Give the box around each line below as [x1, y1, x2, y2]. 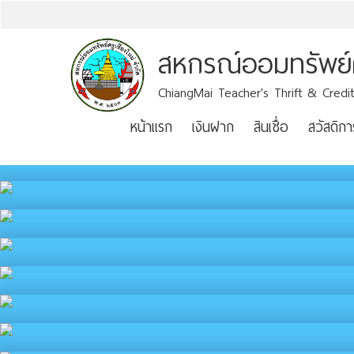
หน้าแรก [130, 114, 172, 140]
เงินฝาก [192, 114, 234, 140]
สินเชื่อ [254, 114, 288, 140]
